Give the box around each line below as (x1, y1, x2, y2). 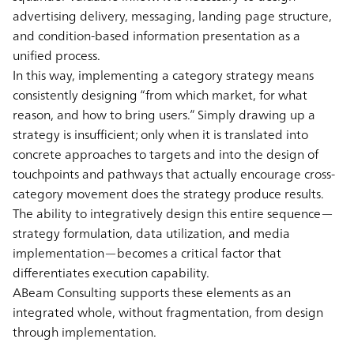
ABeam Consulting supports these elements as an (13, 281, 291, 303)
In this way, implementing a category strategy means (13, 63, 314, 86)
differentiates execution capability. (13, 261, 209, 284)
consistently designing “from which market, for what (13, 83, 307, 106)
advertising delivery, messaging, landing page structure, (13, 4, 332, 27)
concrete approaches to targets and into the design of (13, 142, 318, 165)
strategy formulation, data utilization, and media (13, 221, 290, 244)
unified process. (13, 43, 100, 66)
